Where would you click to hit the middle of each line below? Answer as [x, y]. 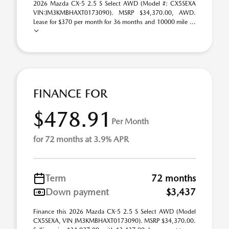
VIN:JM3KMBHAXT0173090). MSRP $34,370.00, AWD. [114, 13]
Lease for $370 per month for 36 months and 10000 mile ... [114, 22]
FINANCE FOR [70, 94]
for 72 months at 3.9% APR [81, 139]
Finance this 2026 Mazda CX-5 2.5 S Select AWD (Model [114, 212]
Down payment [77, 192]
